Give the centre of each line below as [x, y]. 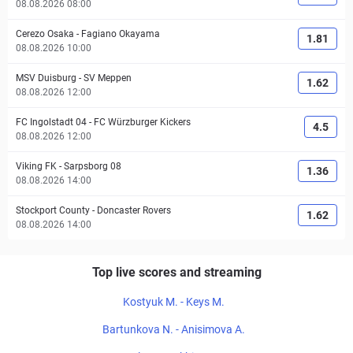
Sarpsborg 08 [93, 166]
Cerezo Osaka [45, 34]
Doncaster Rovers [134, 210]
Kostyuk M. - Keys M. [173, 302]
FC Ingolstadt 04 [51, 122]
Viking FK [36, 166]
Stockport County [53, 210]
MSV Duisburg [46, 78]
